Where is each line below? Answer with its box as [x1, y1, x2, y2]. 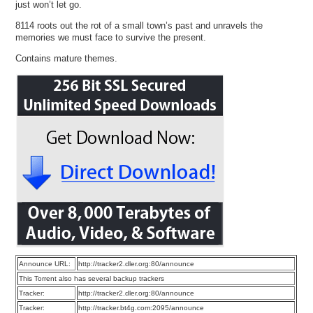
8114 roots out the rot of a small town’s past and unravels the [15, 20, 263, 31]
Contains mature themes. [15, 53, 118, 64]
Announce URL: [19, 260, 71, 268]
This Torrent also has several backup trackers [19, 275, 165, 283]
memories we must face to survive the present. [15, 32, 207, 43]
